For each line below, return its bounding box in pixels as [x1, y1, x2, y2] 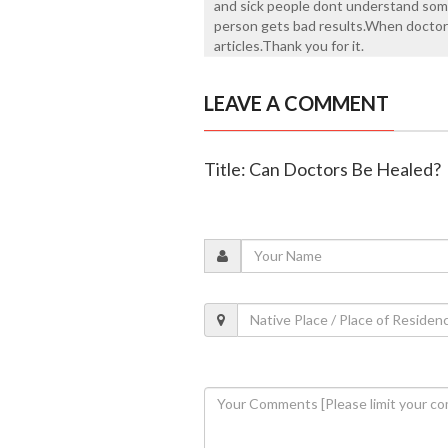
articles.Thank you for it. [213, 36, 364, 54]
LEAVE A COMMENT [203, 90, 389, 115]
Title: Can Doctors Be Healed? [203, 157, 441, 180]
